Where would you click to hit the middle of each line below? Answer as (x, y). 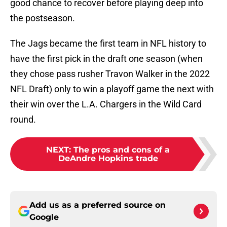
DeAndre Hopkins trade (108, 159)
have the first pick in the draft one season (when (106, 59)
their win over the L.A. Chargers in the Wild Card (106, 104)
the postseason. (43, 18)
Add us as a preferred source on (98, 205)
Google (44, 217)
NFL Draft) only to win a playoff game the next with (112, 89)
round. (23, 120)
